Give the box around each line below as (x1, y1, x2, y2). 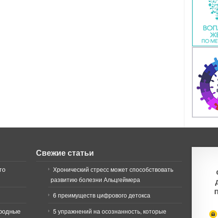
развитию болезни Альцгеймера (51, 175, 140, 183)
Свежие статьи (36, 147, 94, 158)
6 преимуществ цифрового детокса (53, 191, 150, 199)
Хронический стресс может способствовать (53, 165, 173, 173)
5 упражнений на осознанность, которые (53, 207, 166, 215)
